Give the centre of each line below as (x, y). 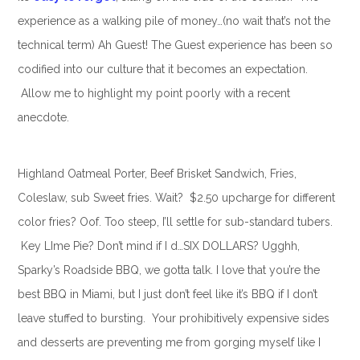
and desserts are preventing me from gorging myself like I (169, 343)
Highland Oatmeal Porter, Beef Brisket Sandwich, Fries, (157, 174)
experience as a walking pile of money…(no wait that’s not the (174, 21)
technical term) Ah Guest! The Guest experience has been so (175, 45)
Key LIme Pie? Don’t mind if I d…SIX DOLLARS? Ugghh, (158, 246)
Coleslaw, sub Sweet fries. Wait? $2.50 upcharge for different (176, 198)
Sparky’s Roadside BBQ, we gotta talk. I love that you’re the (168, 270)
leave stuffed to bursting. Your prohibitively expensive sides (173, 319)
